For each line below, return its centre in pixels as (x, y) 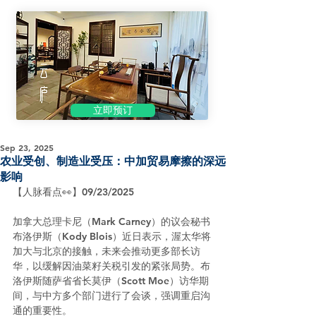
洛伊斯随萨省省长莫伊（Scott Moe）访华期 (111, 281)
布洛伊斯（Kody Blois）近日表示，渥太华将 (112, 236)
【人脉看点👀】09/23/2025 (73, 192)
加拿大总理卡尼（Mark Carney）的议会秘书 (111, 221)
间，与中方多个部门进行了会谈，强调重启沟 (111, 296)
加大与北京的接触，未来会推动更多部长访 (107, 251)
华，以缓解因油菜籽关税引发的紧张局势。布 (111, 266)
